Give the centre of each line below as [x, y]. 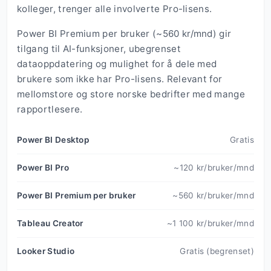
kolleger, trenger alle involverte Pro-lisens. [115, 9]
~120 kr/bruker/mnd [214, 168]
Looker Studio [46, 251]
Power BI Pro [43, 168]
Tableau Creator [50, 224]
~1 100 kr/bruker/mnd [210, 224]
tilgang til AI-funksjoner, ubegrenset [99, 49]
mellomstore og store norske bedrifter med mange [131, 94]
